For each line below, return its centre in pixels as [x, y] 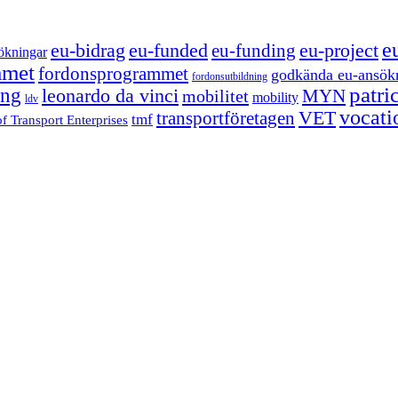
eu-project [339, 50]
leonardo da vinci [110, 96]
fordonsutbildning [230, 76]
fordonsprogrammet [113, 73]
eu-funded [168, 50]
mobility [275, 97]
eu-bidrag [88, 51]
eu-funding [254, 51]
